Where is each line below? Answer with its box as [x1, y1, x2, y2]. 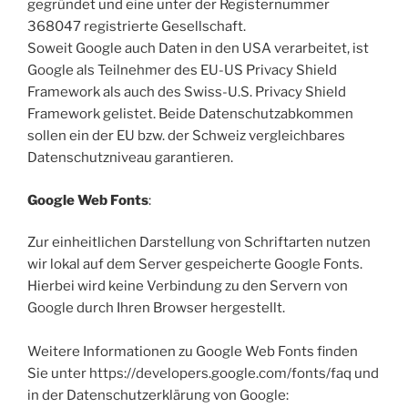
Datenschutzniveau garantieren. [27, 149, 233, 167]
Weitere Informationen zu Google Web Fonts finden [27, 343, 358, 361]
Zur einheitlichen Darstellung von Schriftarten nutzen [27, 234, 371, 251]
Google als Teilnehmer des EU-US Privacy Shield [27, 62, 337, 79]
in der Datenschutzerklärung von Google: [27, 387, 289, 404]
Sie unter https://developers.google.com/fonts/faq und [27, 365, 379, 382]
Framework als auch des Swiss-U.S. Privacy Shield [27, 84, 346, 101]
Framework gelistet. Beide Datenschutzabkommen [27, 106, 353, 123]
